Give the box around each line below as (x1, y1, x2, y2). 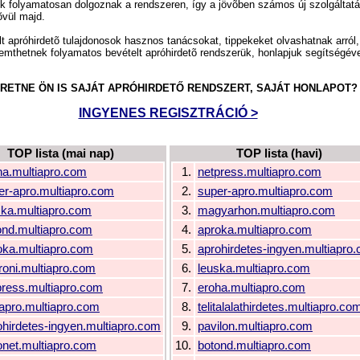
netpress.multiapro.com (198, 165, 321, 178)
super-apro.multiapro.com (198, 184, 333, 198)
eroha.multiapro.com (198, 280, 305, 294)
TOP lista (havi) (235, 146, 322, 160)
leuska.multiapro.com (198, 261, 310, 275)
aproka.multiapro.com (198, 223, 312, 236)
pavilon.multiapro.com (198, 319, 313, 333)
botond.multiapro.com (198, 338, 311, 352)
